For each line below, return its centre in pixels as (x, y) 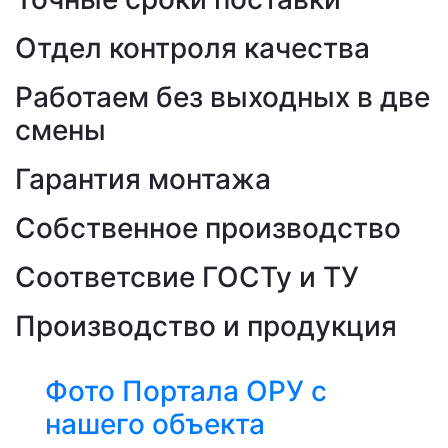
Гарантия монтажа (143, 179)
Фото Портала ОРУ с (186, 391)
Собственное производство (208, 228)
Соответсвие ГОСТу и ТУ (187, 277)
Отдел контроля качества (192, 48)
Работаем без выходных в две (222, 97)
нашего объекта (155, 424)
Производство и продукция (206, 326)
